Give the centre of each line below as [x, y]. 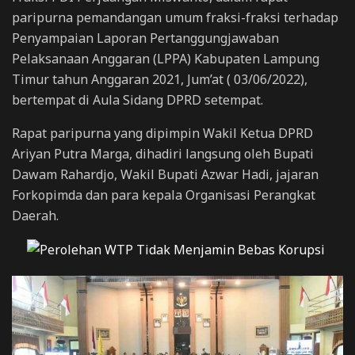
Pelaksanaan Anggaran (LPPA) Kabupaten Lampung [166, 58]
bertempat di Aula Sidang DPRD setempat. [139, 99]
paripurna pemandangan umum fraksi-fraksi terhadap [175, 17]
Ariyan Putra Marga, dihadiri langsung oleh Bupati [163, 153]
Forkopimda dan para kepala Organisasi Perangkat [164, 195]
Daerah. [35, 215]
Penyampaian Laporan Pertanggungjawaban [145, 38]
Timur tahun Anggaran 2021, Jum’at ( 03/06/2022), [160, 79]
